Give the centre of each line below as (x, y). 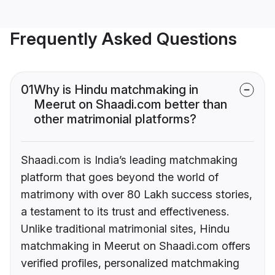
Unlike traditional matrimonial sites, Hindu (125, 229)
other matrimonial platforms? (115, 119)
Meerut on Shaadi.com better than (130, 105)
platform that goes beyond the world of (120, 177)
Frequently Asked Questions (123, 39)
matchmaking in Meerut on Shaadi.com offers (136, 246)
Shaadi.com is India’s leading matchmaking (129, 160)
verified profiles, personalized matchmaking (130, 263)
